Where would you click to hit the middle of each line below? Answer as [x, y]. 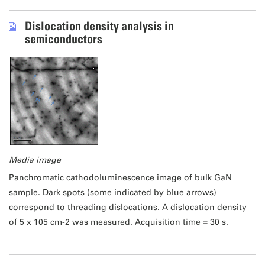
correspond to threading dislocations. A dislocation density [127, 207]
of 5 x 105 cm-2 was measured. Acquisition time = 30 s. [118, 222]
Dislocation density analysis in [99, 26]
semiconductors [63, 39]
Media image [35, 160]
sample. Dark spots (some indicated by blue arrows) [112, 192]
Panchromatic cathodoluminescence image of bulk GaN [120, 177]
